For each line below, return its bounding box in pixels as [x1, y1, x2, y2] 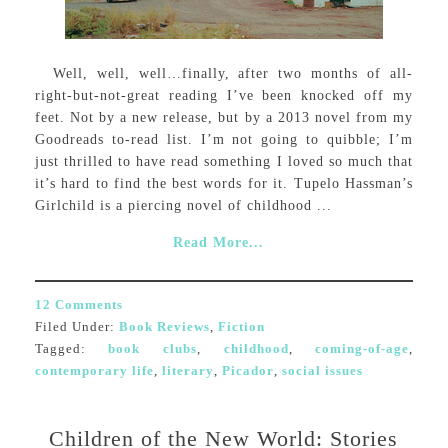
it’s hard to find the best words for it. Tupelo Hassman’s [34, 176, 414, 191]
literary [161, 363, 214, 378]
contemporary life [34, 363, 154, 378]
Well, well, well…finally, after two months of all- [34, 66, 414, 81]
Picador [221, 363, 274, 378]
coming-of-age [315, 341, 410, 356]
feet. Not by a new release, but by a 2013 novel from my [34, 110, 414, 125]
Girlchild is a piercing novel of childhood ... [34, 198, 332, 213]
